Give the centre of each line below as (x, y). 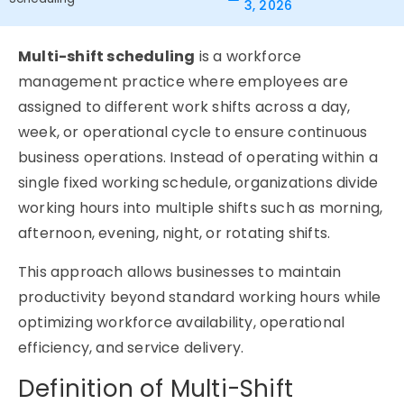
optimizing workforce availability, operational (182, 322)
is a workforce (248, 56)
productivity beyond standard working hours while (200, 297)
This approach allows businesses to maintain (180, 272)
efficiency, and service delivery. (131, 348)
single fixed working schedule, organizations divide (198, 183)
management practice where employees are (183, 82)
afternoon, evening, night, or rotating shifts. (174, 233)
